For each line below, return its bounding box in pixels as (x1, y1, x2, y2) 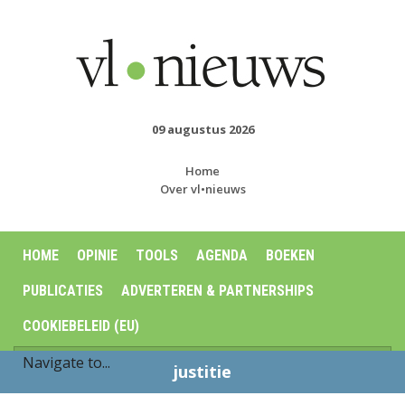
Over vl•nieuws (159, 181, 246, 197)
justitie (174, 361, 231, 382)
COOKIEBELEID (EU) (23, 317, 139, 334)
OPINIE (77, 247, 118, 264)
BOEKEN (266, 247, 315, 264)
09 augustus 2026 (151, 121, 254, 137)
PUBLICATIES (23, 282, 103, 299)
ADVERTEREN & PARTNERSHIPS (121, 282, 314, 299)
